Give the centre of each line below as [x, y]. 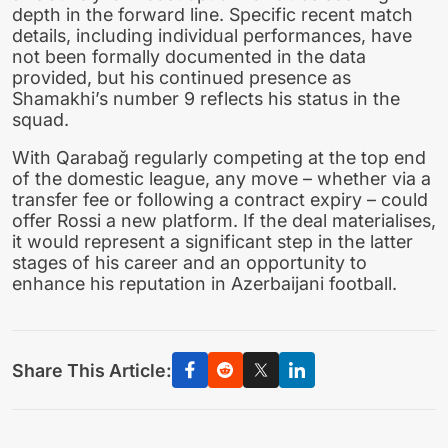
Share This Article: [92, 370]
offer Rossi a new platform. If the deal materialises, [224, 221]
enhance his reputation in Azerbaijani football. [204, 284]
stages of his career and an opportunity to [189, 263]
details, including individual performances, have [212, 35]
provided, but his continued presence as [181, 77]
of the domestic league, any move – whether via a [221, 179]
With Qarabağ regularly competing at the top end [219, 158]
